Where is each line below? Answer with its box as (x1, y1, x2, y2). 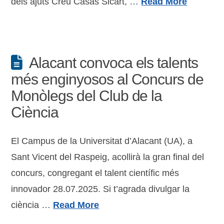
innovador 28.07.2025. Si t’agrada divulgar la (11, 184, 190, 194)
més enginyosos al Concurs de (11, 71, 204, 87)
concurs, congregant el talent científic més (11, 168, 179, 178)
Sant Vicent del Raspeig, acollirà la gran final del (11, 152, 204, 162)
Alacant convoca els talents (29, 54, 198, 71)
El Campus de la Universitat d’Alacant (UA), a (11, 136, 193, 146)
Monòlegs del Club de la (11, 87, 162, 104)
